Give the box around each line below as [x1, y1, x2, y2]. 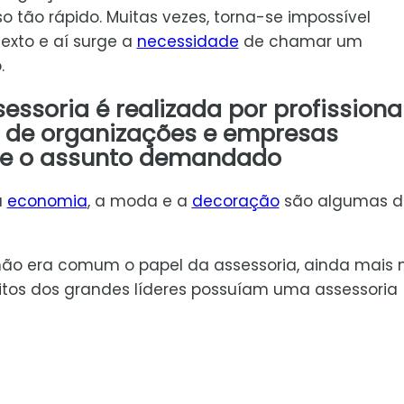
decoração [191, 189, 280, 212]
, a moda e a [87, 189, 192, 212]
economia [6, 189, 87, 212]
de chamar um [238, 30, 363, 52]
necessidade [136, 30, 239, 52]
